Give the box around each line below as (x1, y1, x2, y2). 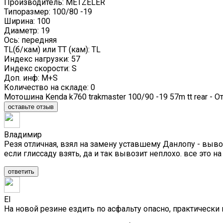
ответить (8, 167, 34, 175)
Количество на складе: (4, 82, 91, 92)
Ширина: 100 (4, 16, 50, 26)
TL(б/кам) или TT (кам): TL (4, 44, 101, 54)
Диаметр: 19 (4, 25, 50, 35)
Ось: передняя (4, 35, 57, 45)
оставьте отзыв (8, 103, 54, 111)
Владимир (4, 129, 42, 139)
